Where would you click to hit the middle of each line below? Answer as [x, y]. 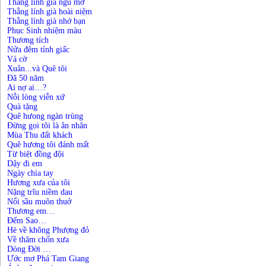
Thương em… [31, 211]
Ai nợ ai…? [27, 88]
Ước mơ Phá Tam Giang [48, 259]
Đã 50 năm [26, 78]
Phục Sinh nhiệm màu [44, 31]
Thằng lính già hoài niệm [50, 12]
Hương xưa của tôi [39, 183]
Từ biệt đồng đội [36, 154]
